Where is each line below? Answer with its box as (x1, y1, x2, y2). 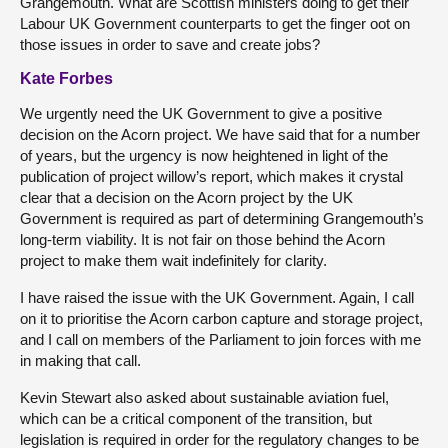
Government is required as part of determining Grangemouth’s (20, 209, 424, 227)
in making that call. (20, 351, 141, 369)
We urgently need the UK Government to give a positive (20, 104, 382, 122)
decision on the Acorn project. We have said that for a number (20, 125, 420, 143)
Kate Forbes (20, 69, 113, 87)
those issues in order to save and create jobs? (20, 35, 320, 53)
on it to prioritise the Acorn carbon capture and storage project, (20, 309, 423, 327)
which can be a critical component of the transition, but (20, 409, 372, 427)
